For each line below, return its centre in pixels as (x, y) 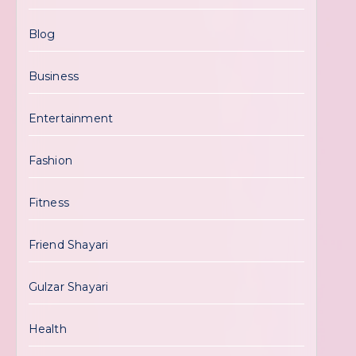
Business (54, 76)
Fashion (50, 161)
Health (47, 329)
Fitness (49, 203)
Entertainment (71, 118)
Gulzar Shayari (68, 287)
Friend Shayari (68, 245)
